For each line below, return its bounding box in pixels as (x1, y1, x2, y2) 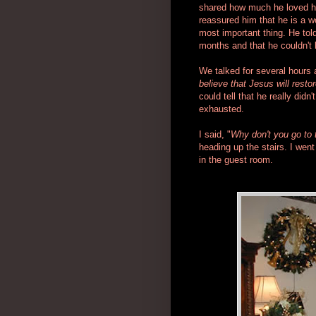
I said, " (199, 128, 231, 140)
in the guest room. (199, 154, 273, 165)
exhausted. (199, 103, 244, 114)
